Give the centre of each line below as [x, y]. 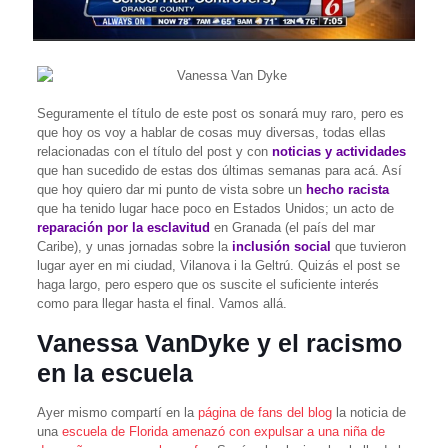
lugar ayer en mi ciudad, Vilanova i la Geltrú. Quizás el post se [218, 265]
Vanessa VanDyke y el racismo [219, 342]
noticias [296, 151]
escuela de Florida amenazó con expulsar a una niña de [223, 431]
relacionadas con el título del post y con [154, 151]
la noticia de [368, 412]
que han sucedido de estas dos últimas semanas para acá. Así [219, 170]
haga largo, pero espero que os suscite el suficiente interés [207, 284]
